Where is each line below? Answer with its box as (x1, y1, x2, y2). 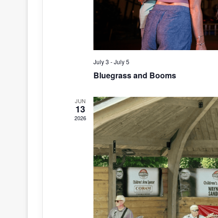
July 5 (113, 57, 129, 66)
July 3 (93, 57, 109, 66)
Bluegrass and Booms (93, 70, 176, 81)
